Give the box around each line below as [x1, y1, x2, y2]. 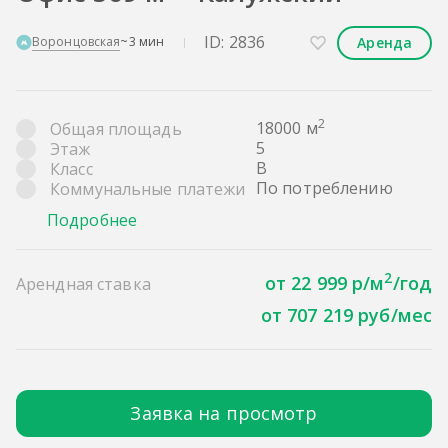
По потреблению [256, 176, 393, 199]
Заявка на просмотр [130, 400, 318, 425]
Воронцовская [32, 33, 121, 51]
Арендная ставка [16, 272, 151, 295]
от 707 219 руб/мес [260, 302, 432, 327]
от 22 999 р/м [264, 270, 385, 295]
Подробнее [47, 208, 138, 231]
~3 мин [120, 33, 165, 51]
